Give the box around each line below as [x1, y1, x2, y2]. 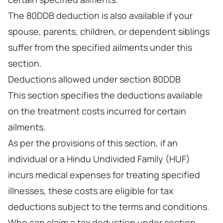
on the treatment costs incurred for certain [8, 105, 186, 117]
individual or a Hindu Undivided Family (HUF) [8, 153, 190, 165]
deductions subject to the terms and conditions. [8, 201, 210, 213]
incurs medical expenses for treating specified [8, 169, 200, 181]
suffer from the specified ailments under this [8, 41, 192, 53]
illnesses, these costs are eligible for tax [8, 185, 173, 197]
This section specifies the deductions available [8, 89, 203, 101]
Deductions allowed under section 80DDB [8, 73, 181, 85]
